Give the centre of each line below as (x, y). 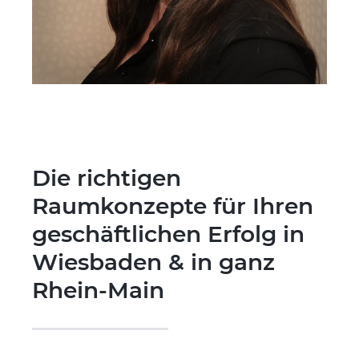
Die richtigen (107, 177)
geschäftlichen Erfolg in (168, 234)
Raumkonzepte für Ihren (173, 206)
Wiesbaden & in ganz (153, 262)
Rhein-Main (98, 290)
